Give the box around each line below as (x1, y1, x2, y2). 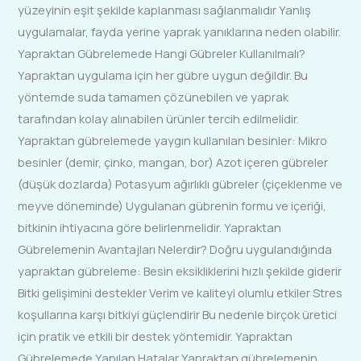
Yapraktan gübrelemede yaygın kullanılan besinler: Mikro (18, 132, 328, 149)
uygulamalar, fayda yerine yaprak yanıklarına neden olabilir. (18, 23, 342, 40)
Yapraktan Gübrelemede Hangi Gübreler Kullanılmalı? (18, 45, 306, 62)
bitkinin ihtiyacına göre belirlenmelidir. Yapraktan (18, 219, 282, 236)
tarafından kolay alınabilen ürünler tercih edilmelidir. (18, 110, 300, 127)
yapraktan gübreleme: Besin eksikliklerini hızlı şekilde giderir (18, 263, 342, 280)
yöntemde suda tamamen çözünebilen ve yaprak (18, 89, 289, 106)
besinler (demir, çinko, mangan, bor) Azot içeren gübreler (18, 154, 329, 171)
